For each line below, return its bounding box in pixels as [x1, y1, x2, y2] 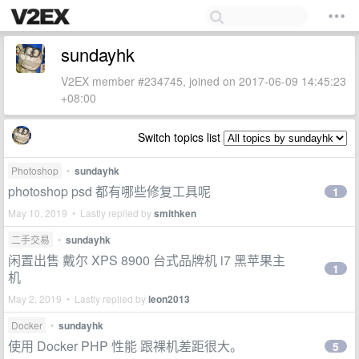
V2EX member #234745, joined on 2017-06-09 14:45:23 [61, 73, 346, 89]
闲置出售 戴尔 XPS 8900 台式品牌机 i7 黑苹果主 [8, 251, 285, 269]
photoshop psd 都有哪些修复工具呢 [8, 182, 211, 200]
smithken [154, 206, 196, 220]
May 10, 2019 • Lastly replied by [8, 206, 154, 220]
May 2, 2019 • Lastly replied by [8, 292, 148, 305]
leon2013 [148, 292, 190, 306]
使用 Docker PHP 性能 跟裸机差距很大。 [8, 337, 243, 355]
